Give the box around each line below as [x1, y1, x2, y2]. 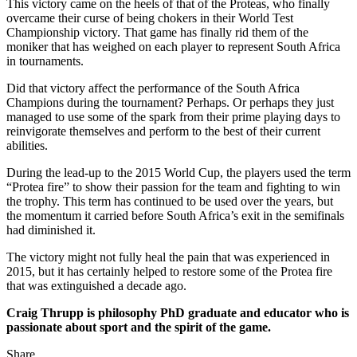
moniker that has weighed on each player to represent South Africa [6, 40, 340, 54]
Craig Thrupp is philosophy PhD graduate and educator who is [6, 306, 349, 320]
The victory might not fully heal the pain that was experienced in [6, 250, 330, 265]
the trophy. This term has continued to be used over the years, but [6, 194, 333, 209]
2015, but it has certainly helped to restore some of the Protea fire [6, 265, 332, 279]
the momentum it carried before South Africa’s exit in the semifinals [6, 209, 344, 223]
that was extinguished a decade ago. [6, 279, 186, 293]
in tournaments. [6, 54, 87, 69]
